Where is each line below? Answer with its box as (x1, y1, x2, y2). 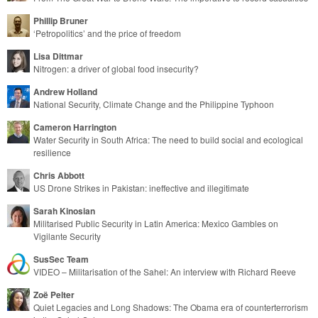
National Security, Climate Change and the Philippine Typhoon (33, 97, 274, 110)
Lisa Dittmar (33, 49, 83, 62)
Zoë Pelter (33, 287, 75, 301)
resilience (33, 146, 71, 158)
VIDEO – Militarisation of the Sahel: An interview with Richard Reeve (33, 265, 296, 278)
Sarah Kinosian (33, 204, 95, 217)
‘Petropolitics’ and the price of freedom (33, 26, 181, 39)
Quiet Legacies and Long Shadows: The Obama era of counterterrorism (33, 300, 308, 313)
